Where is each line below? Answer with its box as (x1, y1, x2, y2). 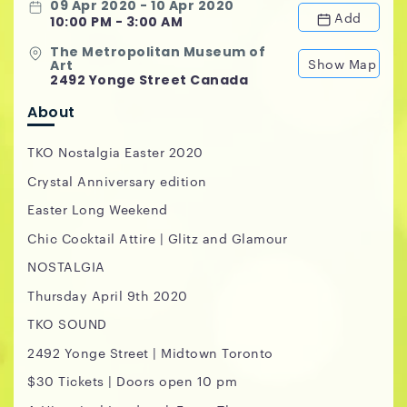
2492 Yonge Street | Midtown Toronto (27, 342, 273, 362)
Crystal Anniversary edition (27, 171, 207, 190)
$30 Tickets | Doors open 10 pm (27, 372, 237, 390)
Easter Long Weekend (27, 200, 168, 218)
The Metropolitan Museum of (50, 43, 265, 61)
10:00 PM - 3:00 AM (50, 13, 183, 31)
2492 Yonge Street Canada (50, 71, 248, 89)
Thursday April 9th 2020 (27, 285, 188, 304)
